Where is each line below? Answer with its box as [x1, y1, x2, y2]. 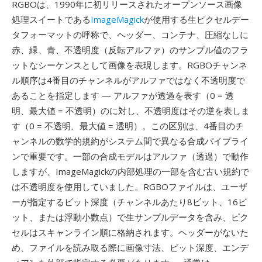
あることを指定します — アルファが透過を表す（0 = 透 [12, 89, 234, 101]
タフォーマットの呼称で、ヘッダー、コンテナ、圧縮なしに [12, 29, 249, 40]
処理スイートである [12, 13, 91, 25]
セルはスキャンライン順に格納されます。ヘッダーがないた [12, 226, 249, 238]
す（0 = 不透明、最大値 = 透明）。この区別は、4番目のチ [12, 120, 244, 132]
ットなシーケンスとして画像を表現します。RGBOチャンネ [12, 59, 247, 71]
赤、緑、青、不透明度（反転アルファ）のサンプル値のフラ [12, 44, 249, 56]
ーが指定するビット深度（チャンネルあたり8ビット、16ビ [12, 196, 247, 208]
